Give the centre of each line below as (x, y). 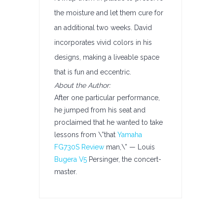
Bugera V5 (71, 159)
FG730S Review (79, 147)
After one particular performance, (107, 98)
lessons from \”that (86, 135)
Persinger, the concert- (124, 159)
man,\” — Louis (129, 147)
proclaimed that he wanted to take (109, 122)
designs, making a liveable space (107, 57)
